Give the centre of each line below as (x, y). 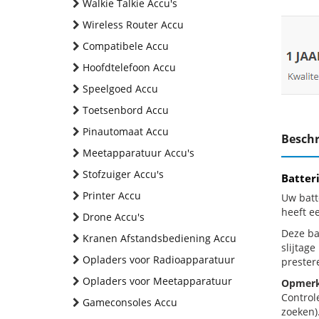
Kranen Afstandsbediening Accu (159, 238)
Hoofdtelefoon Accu (129, 67)
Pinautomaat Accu (126, 131)
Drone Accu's (114, 217)
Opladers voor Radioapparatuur (159, 260)
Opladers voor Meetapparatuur (157, 281)
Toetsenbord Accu (126, 110)
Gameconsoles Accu (130, 302)
